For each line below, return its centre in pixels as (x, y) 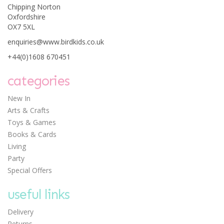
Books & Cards (32, 134)
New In (19, 98)
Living (17, 146)
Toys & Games (32, 122)
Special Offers (30, 170)
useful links (39, 194)
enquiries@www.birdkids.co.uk (56, 42)
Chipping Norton (34, 7)
